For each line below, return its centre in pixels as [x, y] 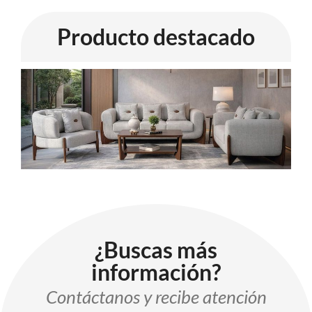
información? [156, 272]
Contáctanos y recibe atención [156, 297]
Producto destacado [156, 36]
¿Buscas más [156, 250]
